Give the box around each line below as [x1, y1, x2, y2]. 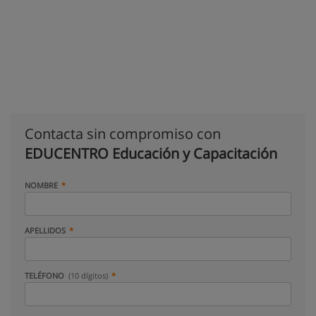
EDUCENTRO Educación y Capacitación [25, 144, 277, 163]
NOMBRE [25, 180, 58, 190]
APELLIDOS [25, 225, 66, 236]
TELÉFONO [25, 270, 66, 281]
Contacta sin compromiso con [25, 124, 221, 143]
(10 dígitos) [68, 270, 109, 281]
